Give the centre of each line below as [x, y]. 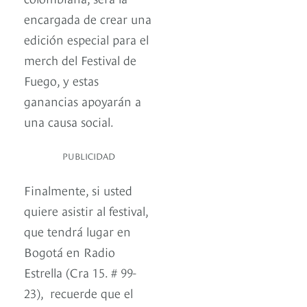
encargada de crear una [88, 19]
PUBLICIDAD [89, 156]
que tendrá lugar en [77, 231]
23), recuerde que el [78, 293]
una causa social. [70, 121]
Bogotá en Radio [70, 251]
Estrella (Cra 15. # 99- [80, 272]
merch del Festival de [80, 60]
